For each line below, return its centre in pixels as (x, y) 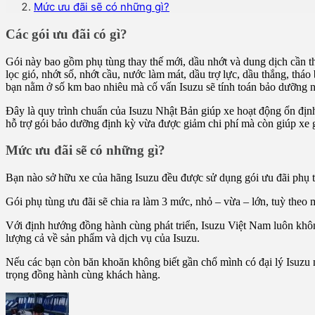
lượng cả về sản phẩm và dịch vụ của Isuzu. (103, 238)
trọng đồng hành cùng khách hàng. (83, 275)
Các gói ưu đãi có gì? (66, 34)
